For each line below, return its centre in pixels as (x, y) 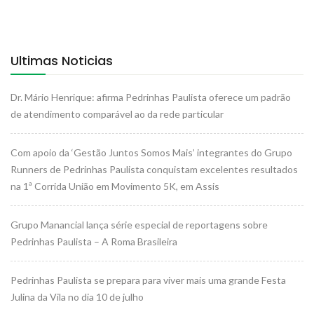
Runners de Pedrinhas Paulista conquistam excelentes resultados (154, 170)
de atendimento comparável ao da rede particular (117, 114)
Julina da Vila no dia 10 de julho (77, 297)
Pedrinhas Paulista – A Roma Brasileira (94, 242)
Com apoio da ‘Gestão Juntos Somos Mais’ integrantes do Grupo (151, 153)
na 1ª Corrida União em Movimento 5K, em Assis (115, 186)
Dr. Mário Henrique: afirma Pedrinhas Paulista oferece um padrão (151, 97)
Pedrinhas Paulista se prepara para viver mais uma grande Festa (148, 280)
